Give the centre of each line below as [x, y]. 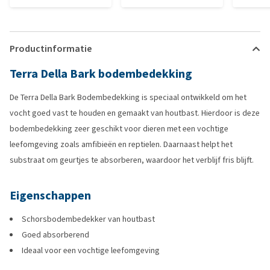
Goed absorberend [55, 235]
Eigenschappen [50, 196]
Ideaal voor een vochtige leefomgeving [91, 250]
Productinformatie [51, 49]
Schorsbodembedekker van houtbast [88, 219]
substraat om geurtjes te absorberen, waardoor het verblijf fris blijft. [132, 160]
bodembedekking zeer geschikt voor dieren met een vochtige [119, 129]
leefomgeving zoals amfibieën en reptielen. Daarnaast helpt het [121, 144]
